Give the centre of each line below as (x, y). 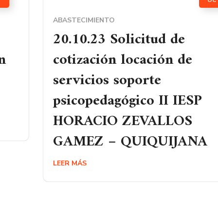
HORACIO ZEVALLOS (123, 121)
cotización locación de (123, 60)
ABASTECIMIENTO (84, 20)
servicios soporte (107, 81)
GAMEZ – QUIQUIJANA (130, 142)
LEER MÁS (70, 163)
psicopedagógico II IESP (127, 101)
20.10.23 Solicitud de (119, 40)
